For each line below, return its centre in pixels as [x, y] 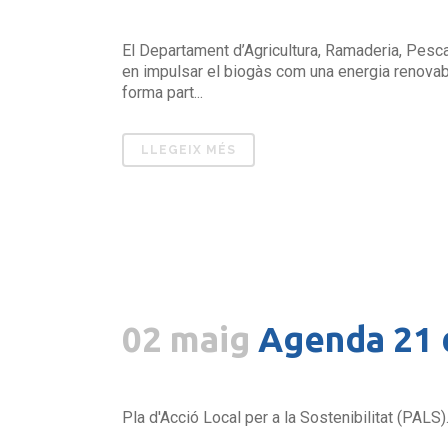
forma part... [162, 92]
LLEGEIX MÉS [188, 149]
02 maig [186, 338]
